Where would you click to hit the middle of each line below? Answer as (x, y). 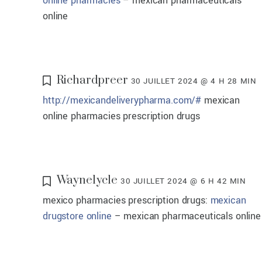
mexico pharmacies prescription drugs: (127, 201)
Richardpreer (92, 80)
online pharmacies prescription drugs (121, 116)
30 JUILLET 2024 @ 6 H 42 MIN (183, 181)
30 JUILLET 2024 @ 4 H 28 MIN (194, 81)
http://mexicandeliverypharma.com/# (122, 100)
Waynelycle (87, 181)
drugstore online (77, 216)
